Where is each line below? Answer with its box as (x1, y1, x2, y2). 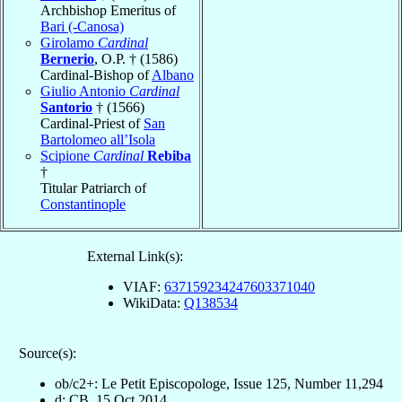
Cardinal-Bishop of (40, 66, 152, 83)
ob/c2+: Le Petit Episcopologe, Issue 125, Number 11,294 (55, 375, 383, 391)
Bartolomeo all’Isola (40, 131, 155, 147)
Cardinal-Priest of (40, 115, 144, 131)
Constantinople (40, 196, 126, 212)
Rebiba (147, 147, 191, 163)
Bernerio (40, 50, 94, 66)
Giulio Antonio (40, 83, 129, 99)
